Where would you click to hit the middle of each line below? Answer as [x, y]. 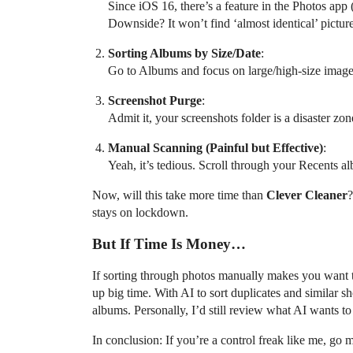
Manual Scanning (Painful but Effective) [216, 148]
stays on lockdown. [140, 212]
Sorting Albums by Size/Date [184, 53]
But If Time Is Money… [169, 244]
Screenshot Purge [155, 100]
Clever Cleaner [307, 195]
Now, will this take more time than [179, 195]
